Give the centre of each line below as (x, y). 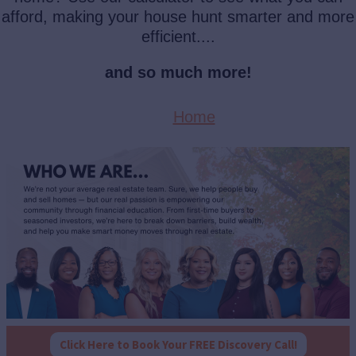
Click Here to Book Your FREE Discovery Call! (178, 345)
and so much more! (178, 73)
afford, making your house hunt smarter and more (178, 17)
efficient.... (178, 37)
